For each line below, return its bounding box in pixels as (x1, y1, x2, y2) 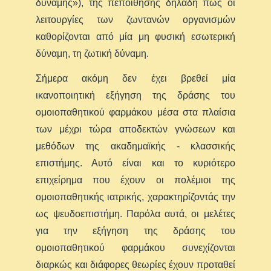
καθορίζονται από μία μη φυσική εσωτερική (36, 31, 235, 42)
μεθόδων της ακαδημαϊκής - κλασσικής (36, 140, 235, 151)
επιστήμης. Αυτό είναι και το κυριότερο (36, 157, 235, 168)
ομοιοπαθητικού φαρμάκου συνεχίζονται (36, 242, 235, 253)
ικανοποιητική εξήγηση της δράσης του (36, 90, 235, 100)
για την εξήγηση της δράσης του (36, 225, 235, 236)
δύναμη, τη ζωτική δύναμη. (36, 48, 149, 59)
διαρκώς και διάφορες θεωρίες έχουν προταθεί (36, 259, 235, 270)
